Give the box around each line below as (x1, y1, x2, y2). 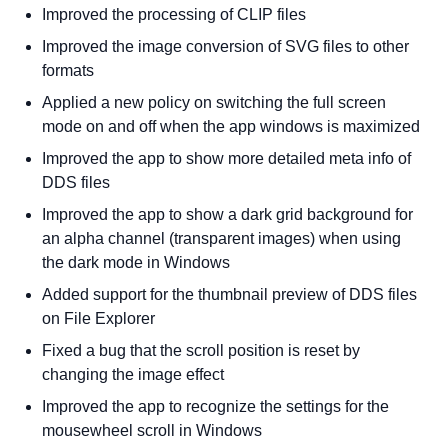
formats (42, 62, 95, 79)
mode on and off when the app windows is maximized (42, 118, 421, 135)
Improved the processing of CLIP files (42, 6, 307, 23)
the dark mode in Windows (42, 254, 231, 271)
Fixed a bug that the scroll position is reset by (42, 342, 361, 359)
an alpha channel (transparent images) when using (42, 230, 402, 247)
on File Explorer (42, 310, 156, 327)
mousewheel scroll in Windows (42, 422, 263, 439)
